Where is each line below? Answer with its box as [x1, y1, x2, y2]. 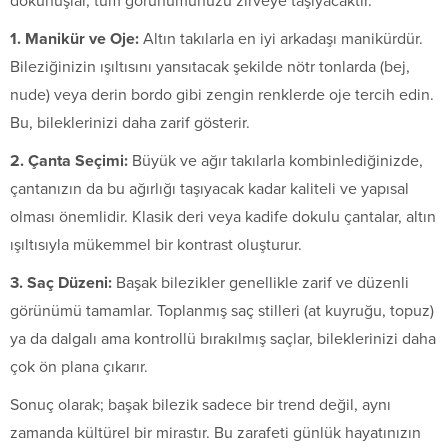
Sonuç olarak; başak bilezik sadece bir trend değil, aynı [10, 394, 391, 415]
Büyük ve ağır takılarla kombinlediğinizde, [128, 150, 423, 171]
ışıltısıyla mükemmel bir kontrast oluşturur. [10, 234, 302, 255]
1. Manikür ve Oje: [10, 28, 139, 49]
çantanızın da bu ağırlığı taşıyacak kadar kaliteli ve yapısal [10, 178, 409, 199]
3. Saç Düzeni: [10, 272, 112, 293]
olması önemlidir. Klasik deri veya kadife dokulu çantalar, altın [10, 206, 436, 227]
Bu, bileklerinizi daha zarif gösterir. [10, 112, 250, 133]
